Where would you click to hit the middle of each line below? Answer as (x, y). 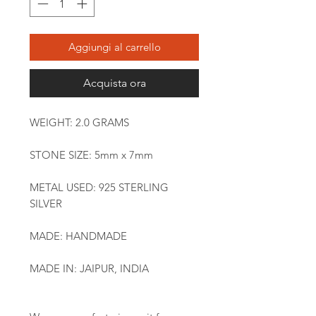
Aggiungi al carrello (114, 47)
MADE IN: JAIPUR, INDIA (89, 269)
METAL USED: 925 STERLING (99, 188)
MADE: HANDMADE (78, 236)
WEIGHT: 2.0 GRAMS (79, 123)
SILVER (46, 204)
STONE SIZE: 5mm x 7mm (91, 155)
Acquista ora (114, 83)
